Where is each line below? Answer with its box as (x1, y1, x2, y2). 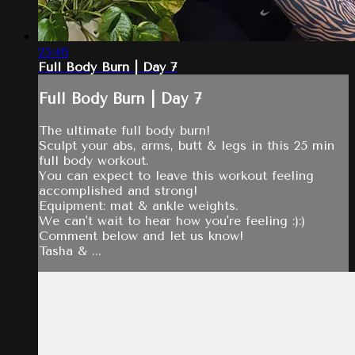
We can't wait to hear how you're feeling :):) (39, 212, 305, 228)
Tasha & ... (39, 242, 101, 258)
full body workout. (39, 152, 149, 168)
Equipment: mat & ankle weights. (39, 197, 239, 213)
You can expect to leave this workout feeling (39, 167, 314, 183)
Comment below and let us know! (39, 227, 243, 243)
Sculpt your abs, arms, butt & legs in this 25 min (39, 137, 334, 153)
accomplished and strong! (39, 182, 197, 198)
